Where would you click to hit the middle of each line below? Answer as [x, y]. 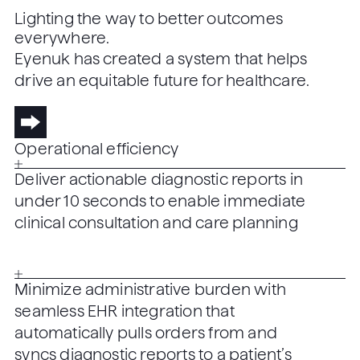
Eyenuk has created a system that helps [161, 59]
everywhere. [62, 38]
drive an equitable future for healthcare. [162, 80]
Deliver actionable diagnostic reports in [159, 179]
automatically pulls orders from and [146, 333]
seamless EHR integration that [125, 311]
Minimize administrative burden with [150, 289]
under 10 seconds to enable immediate [160, 201]
